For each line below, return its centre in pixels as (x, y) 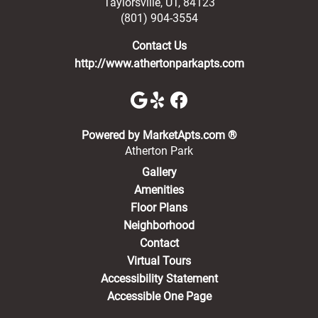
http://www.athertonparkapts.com (159, 64)
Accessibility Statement (159, 278)
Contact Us (159, 46)
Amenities (159, 190)
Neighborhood (159, 225)
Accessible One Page (159, 296)
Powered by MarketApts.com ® (159, 135)
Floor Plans (159, 207)
